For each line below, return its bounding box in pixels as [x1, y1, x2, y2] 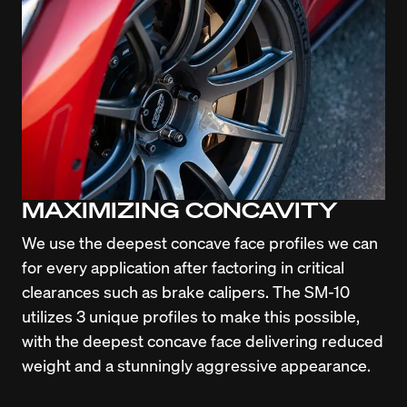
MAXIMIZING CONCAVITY [22, 195, 337, 224]
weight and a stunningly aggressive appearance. [22, 354, 371, 376]
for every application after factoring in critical [22, 256, 344, 278]
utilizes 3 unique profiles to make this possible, [22, 305, 360, 327]
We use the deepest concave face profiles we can [22, 232, 378, 253]
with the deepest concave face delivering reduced [22, 330, 383, 352]
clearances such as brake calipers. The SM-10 [22, 281, 350, 303]
